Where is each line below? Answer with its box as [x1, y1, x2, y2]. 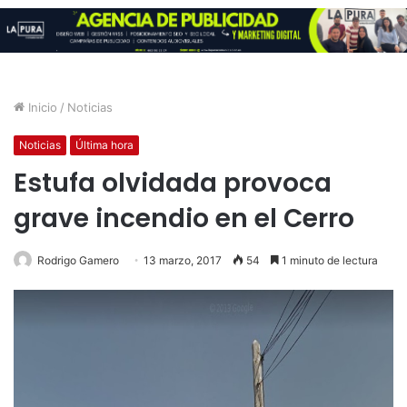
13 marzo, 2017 [144, 253, 222, 268]
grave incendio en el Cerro [14, 201, 354, 237]
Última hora [75, 138, 134, 153]
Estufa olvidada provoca [14, 165, 332, 202]
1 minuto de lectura [279, 253, 378, 268]
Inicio [25, 100, 57, 115]
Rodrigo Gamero [37, 253, 119, 268]
